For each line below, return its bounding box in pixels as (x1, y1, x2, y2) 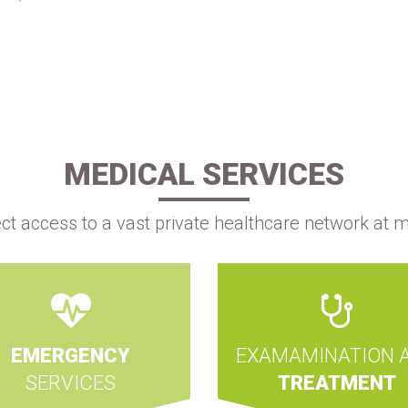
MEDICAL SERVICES (64, 156, 344, 192)
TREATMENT (278, 372, 397, 394)
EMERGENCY (11, 344, 131, 367)
